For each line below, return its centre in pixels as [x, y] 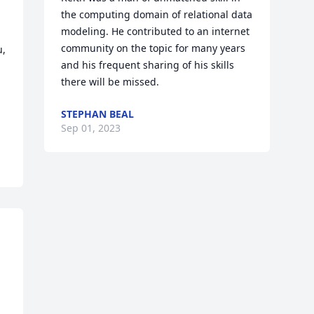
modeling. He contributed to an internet [156, 31]
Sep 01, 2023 [91, 128]
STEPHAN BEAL [98, 114]
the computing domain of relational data [157, 14]
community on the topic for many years [153, 48]
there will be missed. [110, 82]
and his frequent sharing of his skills [148, 65]
